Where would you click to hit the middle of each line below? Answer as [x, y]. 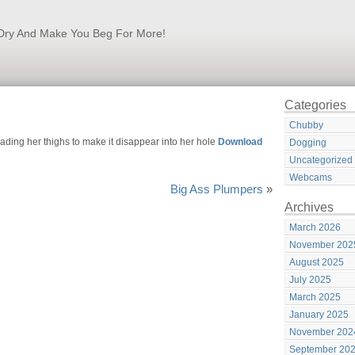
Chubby [306, 125]
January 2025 [319, 315]
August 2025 [317, 262]
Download [240, 142]
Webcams [311, 177]
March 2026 [315, 227]
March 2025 [315, 297]
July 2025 [310, 280]
